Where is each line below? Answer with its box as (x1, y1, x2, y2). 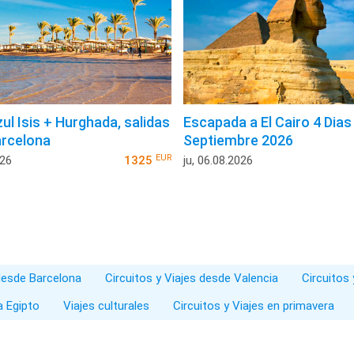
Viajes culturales (63, 299, 149, 314)
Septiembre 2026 (183, 132, 293, 149)
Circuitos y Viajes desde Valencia (105, 271, 278, 286)
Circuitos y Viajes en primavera (173, 299, 334, 314)
